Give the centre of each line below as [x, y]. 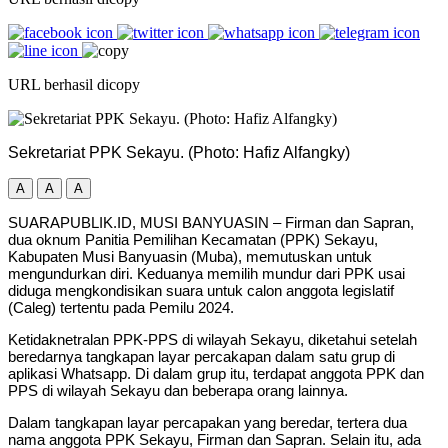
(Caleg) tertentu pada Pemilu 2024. [121, 307]
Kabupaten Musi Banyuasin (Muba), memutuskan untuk [190, 256]
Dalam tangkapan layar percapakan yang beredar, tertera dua [207, 422]
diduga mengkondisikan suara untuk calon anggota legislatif [201, 290]
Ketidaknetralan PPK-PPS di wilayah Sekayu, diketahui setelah [212, 339]
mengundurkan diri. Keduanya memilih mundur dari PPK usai [206, 273]
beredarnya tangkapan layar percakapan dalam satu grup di [201, 356]
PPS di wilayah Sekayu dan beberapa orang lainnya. [178, 390]
